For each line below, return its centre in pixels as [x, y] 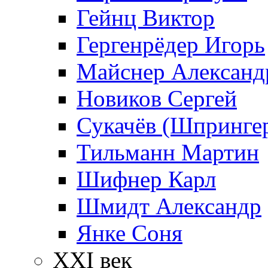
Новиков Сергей [157, 98]
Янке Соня [130, 233]
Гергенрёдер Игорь [171, 45]
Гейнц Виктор [146, 18]
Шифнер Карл [146, 179]
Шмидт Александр [169, 206]
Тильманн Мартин [168, 152]
